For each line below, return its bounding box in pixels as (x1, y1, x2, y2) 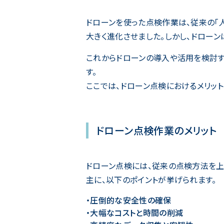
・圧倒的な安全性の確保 (86, 193, 171, 206)
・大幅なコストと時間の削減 (86, 206, 183, 218)
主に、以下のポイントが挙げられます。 (86, 173, 216, 185)
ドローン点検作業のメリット (96, 122, 217, 137)
